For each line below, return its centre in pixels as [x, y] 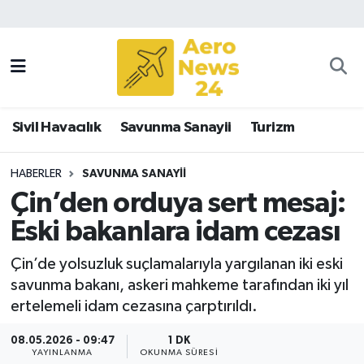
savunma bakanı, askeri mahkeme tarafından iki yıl [179, 285]
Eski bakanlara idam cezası [175, 232]
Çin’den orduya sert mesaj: [178, 204]
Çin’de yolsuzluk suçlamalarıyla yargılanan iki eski [176, 264]
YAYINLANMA [63, 353]
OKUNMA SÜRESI [179, 353]
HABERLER [36, 173]
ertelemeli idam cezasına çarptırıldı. [134, 306]
